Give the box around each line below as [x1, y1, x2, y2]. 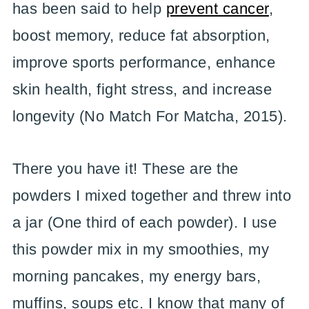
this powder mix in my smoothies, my [12, 240, 270, 258]
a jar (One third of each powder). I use [12, 213, 277, 231]
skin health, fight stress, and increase [12, 80, 272, 98]
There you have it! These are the [12, 159, 239, 177]
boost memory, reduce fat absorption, [12, 26, 270, 44]
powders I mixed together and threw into [12, 186, 292, 204]
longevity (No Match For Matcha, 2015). [12, 107, 292, 125]
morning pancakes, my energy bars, [12, 267, 261, 285]
